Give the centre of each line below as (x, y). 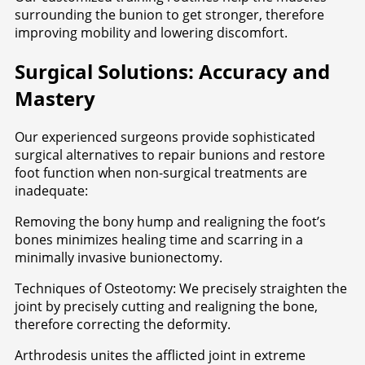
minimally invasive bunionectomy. (119, 257)
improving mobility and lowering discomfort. (151, 32)
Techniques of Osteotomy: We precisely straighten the (181, 288)
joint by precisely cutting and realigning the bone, (166, 306)
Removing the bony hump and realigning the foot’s (170, 221)
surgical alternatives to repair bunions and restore (170, 154)
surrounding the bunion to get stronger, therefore (169, 14)
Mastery (55, 98)
